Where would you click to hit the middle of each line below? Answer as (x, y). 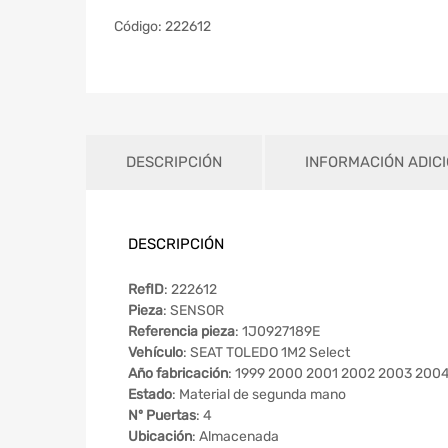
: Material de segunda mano (259, 394)
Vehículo (155, 352)
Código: (139, 27)
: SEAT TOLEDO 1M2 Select (266, 352)
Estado (150, 394)
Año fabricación (178, 373)
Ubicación (160, 436)
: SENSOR (193, 310)
